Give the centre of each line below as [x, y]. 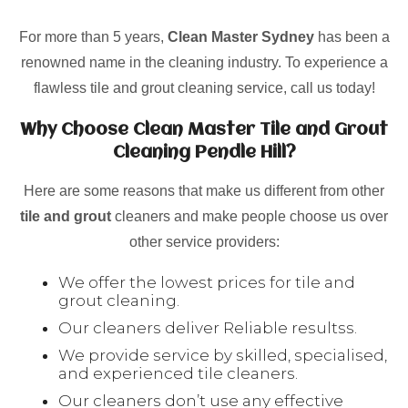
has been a [352, 37]
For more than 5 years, [93, 37]
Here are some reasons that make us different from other [204, 191]
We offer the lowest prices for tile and [207, 282]
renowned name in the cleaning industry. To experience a [204, 62]
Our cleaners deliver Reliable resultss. [208, 328]
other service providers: [204, 242]
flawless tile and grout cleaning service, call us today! [204, 88]
